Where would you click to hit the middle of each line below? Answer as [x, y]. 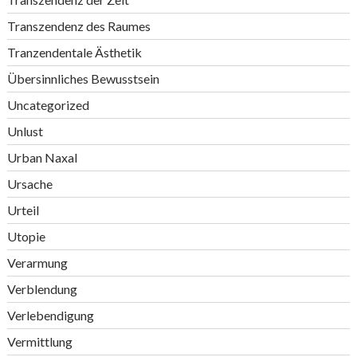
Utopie [26, 236]
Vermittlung [39, 341]
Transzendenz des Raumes [78, 26]
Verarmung [37, 263]
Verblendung [42, 289]
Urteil [23, 210]
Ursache [29, 184]
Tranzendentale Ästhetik [74, 52]
